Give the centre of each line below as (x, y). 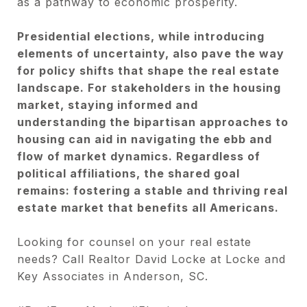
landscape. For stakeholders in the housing (149, 87)
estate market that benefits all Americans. (148, 207)
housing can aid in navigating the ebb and (145, 139)
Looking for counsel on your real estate (134, 242)
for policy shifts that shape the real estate (148, 70)
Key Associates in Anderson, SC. (113, 276)
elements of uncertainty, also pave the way (151, 53)
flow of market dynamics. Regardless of (139, 156)
